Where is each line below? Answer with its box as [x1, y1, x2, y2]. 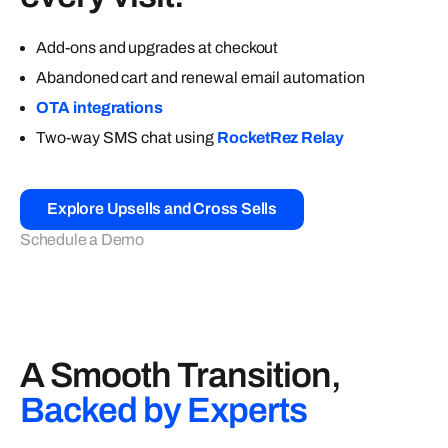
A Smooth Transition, [20, 355, 341, 394]
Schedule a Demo [20, 230, 144, 248]
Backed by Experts [20, 390, 307, 429]
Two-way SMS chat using [36, 129, 217, 147]
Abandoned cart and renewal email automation [36, 69, 365, 87]
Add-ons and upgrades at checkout [36, 39, 279, 57]
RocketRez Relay [216, 129, 345, 147]
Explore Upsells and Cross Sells [47, 200, 277, 218]
